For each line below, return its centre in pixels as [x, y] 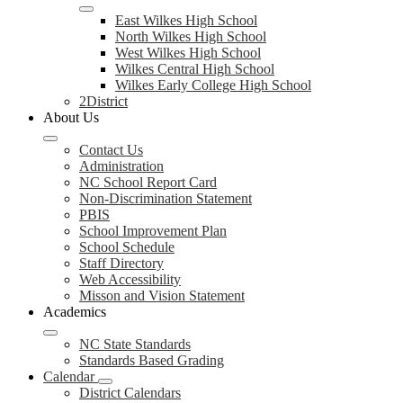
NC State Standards [135, 344]
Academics [75, 312]
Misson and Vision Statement [162, 296]
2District [103, 101]
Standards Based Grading [152, 360]
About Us [71, 117]
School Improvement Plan [153, 231]
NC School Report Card [148, 182]
